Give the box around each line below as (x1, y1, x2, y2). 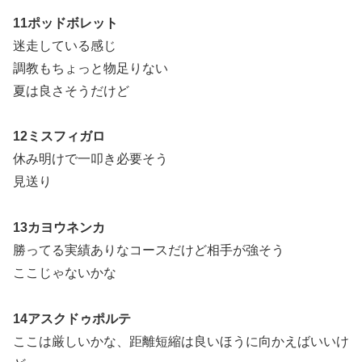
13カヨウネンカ (13, 221, 105, 235)
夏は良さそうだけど (13, 83, 129, 98)
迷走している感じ (13, 38, 116, 53)
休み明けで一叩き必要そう (13, 152, 168, 166)
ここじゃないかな (13, 266, 116, 280)
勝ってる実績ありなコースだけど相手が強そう (13, 243, 284, 258)
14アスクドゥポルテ (13, 312, 131, 326)
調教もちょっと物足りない (13, 61, 168, 75)
